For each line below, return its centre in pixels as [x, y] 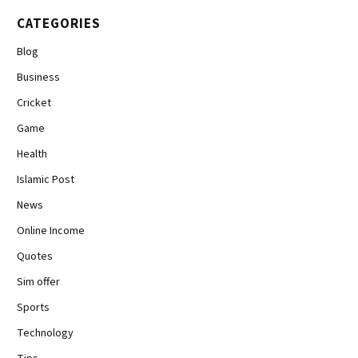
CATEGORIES [59, 24]
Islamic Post [46, 180]
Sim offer [38, 282]
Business [38, 78]
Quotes [35, 257]
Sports [33, 308]
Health [32, 155]
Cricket [34, 103]
